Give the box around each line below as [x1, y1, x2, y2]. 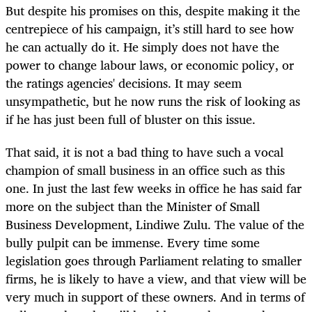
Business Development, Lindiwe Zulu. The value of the [6, 213, 304, 235]
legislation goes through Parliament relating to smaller [6, 249, 302, 271]
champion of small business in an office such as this [6, 159, 285, 180]
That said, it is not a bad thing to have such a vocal [6, 141, 283, 162]
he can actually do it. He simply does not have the [6, 36, 279, 58]
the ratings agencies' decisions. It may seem [6, 72, 242, 94]
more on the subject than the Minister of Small [6, 195, 260, 217]
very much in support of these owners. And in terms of [6, 286, 305, 307]
